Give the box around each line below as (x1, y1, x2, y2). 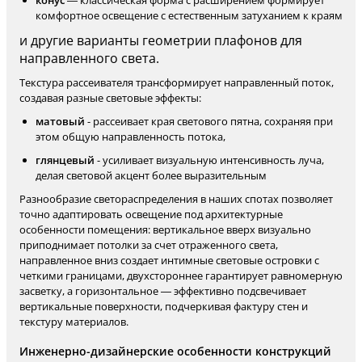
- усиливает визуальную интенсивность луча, (95, 153, 324, 167)
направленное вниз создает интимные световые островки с (19, 253, 319, 267)
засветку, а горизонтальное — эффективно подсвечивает (19, 284, 306, 298)
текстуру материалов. (19, 314, 128, 329)
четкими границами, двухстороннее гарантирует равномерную (19, 268, 343, 283)
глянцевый (36, 153, 95, 167)
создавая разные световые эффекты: (19, 90, 201, 105)
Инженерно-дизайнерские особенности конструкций (19, 343, 331, 359)
